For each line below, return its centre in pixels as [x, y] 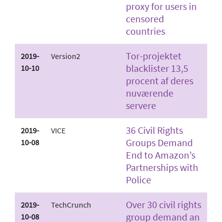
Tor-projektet [154, 55]
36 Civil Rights [154, 130]
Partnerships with [162, 167]
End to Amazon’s [161, 155]
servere [141, 105]
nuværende [150, 93]
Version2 [66, 56]
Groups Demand [159, 142]
